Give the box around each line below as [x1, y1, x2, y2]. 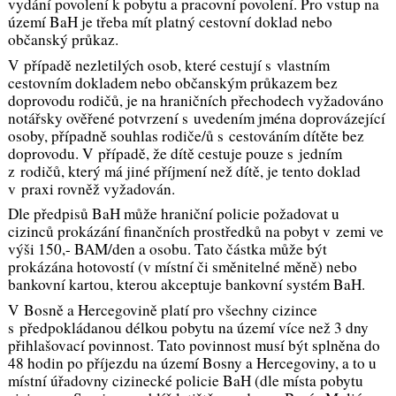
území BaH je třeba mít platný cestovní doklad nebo [7, 11, 332, 33]
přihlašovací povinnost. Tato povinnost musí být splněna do [7, 335, 380, 356]
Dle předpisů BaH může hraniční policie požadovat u [7, 203, 339, 225]
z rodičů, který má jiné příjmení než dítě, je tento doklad [7, 160, 361, 181]
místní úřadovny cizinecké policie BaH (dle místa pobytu [7, 370, 363, 392]
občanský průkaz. [7, 29, 118, 50]
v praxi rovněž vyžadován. [7, 178, 175, 199]
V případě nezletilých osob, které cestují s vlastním [7, 54, 330, 75]
